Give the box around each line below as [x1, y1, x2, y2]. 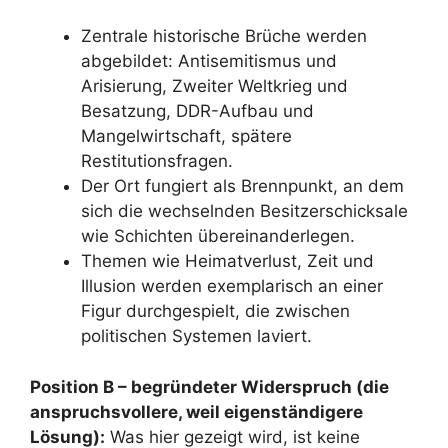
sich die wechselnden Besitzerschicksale [81, 201, 408, 221]
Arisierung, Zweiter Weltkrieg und [81, 76, 348, 96]
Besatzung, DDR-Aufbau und [81, 101, 314, 121]
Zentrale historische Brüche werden [81, 26, 367, 46]
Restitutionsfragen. [81, 151, 233, 171]
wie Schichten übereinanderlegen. [81, 226, 355, 246]
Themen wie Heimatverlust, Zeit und [81, 251, 374, 271]
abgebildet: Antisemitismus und [81, 51, 337, 71]
